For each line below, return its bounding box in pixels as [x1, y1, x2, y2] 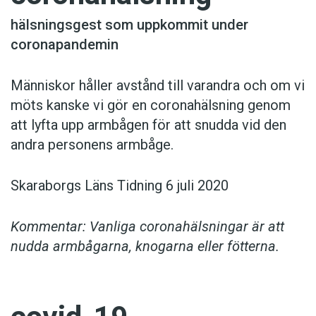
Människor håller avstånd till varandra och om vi [11, 77, 305, 95]
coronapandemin [11, 36, 119, 54]
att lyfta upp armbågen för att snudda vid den [11, 116, 286, 134]
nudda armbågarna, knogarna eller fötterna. [11, 238, 279, 255]
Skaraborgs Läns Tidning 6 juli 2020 [11, 177, 229, 195]
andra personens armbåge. [11, 136, 174, 154]
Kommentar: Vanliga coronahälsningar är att [11, 218, 284, 236]
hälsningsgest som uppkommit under [11, 16, 248, 34]
